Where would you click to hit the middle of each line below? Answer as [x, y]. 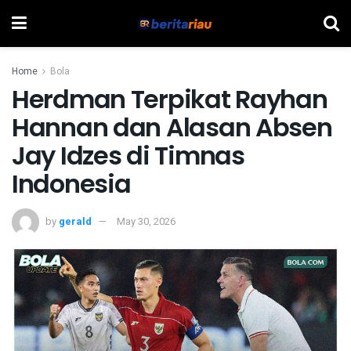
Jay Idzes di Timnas [128, 156]
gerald [75, 221]
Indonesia [71, 184]
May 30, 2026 [146, 221]
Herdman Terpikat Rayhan [170, 99]
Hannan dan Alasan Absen [172, 127]
